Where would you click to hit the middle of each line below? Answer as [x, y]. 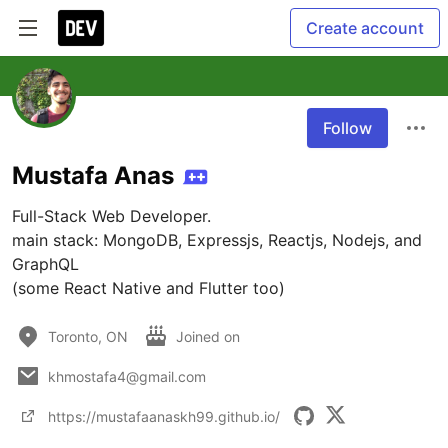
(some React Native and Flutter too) [148, 288]
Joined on [210, 336]
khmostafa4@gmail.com [127, 376]
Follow [347, 128]
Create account [365, 28]
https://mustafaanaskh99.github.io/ [164, 416]
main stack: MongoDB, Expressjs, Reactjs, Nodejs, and [217, 240]
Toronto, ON [88, 336]
